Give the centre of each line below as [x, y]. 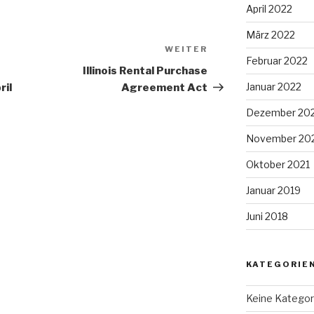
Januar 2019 [273, 191]
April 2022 [269, 9]
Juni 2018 [267, 217]
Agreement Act [165, 88]
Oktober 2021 [278, 165]
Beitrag [230, 69]
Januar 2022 [273, 87]
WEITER [186, 49]
